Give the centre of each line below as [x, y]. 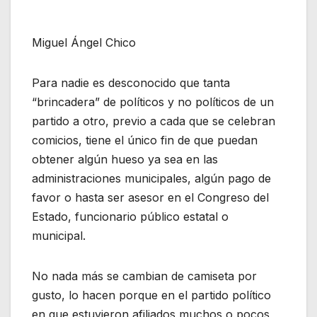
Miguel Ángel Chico [84, 43]
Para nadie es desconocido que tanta [131, 83]
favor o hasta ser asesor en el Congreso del [150, 198]
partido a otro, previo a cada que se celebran [154, 121]
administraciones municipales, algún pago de [151, 179]
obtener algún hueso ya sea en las [125, 160]
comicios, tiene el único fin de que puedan [145, 140]
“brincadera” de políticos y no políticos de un [153, 102]
